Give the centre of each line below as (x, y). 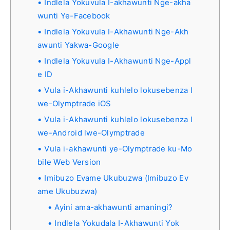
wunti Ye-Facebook (74, 15)
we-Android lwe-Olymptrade (91, 132)
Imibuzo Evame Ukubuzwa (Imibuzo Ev (116, 178)
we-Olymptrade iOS (74, 103)
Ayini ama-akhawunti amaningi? (114, 207)
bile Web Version (69, 162)
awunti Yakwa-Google (79, 45)
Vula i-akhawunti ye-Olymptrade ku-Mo (118, 148)
